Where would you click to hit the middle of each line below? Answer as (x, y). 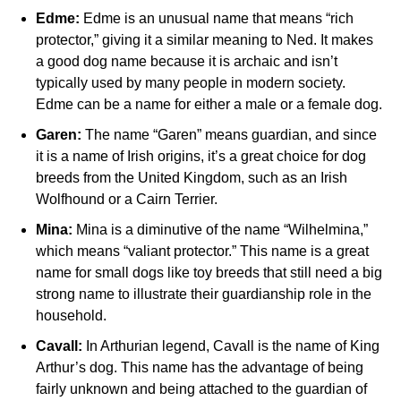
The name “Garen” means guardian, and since (229, 135)
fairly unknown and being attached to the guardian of (201, 389)
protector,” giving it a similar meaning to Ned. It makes (205, 40)
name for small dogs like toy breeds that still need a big (209, 273)
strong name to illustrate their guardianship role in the (204, 294)
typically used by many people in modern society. (191, 83)
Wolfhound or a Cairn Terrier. (127, 200)
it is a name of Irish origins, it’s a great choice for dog (201, 157)
